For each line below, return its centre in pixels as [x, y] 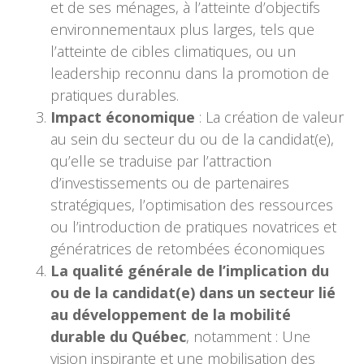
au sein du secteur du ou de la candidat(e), [193, 139]
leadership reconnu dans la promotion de [190, 73]
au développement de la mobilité [171, 314]
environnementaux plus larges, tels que [183, 29]
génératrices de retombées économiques [188, 249]
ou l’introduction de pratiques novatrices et [194, 227]
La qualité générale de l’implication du [190, 271]
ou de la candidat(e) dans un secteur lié [193, 292]
